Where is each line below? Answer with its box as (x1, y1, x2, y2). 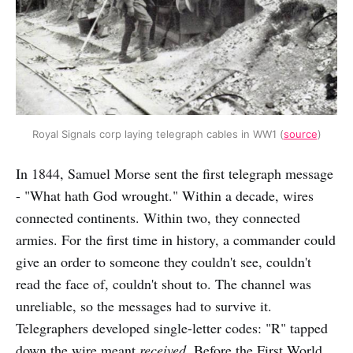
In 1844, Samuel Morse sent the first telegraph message (16, 163, 333, 183)
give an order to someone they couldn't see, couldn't (16, 251, 311, 271)
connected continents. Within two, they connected (16, 207, 300, 227)
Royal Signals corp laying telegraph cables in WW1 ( (32, 127, 284, 140)
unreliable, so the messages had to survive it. (16, 295, 272, 315)
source (283, 127, 318, 140)
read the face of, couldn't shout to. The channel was (16, 273, 311, 293)
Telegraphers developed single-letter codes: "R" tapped (16, 318, 328, 337)
